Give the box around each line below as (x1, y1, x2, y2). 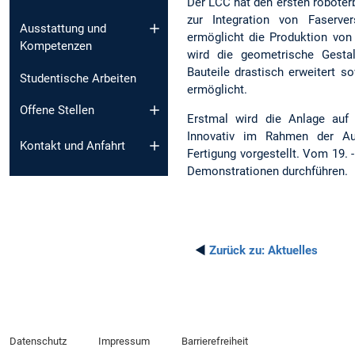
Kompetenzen (20, 38, 92, 53)
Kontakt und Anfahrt (20, 138, 125, 153)
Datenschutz (10, 335, 67, 348)
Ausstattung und (20, 21, 106, 36)
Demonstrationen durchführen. (187, 163, 348, 178)
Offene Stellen (20, 103, 94, 118)
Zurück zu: (209, 242, 265, 258)
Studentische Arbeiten (20, 71, 136, 86)
